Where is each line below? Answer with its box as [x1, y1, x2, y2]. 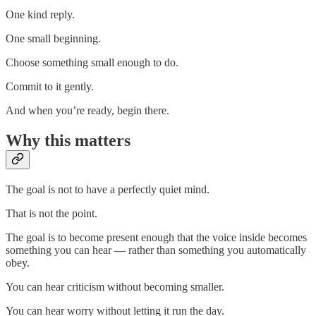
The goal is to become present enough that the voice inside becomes [6, 231, 307, 244]
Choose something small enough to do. [6, 56, 178, 69]
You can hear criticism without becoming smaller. [6, 281, 224, 293]
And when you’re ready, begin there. [6, 104, 169, 117]
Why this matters [6, 131, 130, 150]
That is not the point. [6, 207, 97, 220]
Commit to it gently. [6, 80, 94, 93]
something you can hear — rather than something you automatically [6, 244, 306, 257]
